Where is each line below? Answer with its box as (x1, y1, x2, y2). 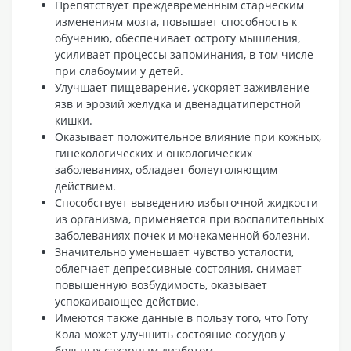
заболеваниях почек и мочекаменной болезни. (55, 227, 310, 243)
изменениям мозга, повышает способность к (55, 13, 297, 29)
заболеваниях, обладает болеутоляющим (55, 161, 277, 177)
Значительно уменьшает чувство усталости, (55, 244, 294, 259)
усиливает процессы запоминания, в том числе (55, 46, 313, 62)
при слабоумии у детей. (55, 63, 183, 78)
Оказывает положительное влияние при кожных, (55, 128, 321, 144)
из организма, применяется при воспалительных (55, 211, 324, 226)
